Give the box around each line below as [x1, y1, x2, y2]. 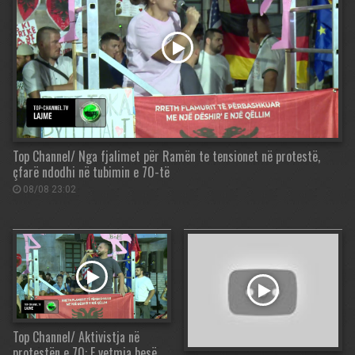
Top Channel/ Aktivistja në [13, 327, 139, 346]
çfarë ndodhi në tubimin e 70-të [13, 162, 170, 182]
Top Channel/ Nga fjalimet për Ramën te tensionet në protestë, [13, 147, 320, 166]
